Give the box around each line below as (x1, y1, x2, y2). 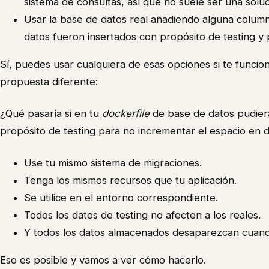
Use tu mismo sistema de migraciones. (24, 156, 202, 169)
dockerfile (102, 107, 150, 119)
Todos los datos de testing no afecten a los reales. (24, 208, 261, 221)
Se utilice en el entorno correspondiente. (24, 191, 218, 204)
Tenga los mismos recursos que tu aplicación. (24, 174, 237, 186)
